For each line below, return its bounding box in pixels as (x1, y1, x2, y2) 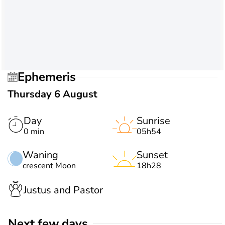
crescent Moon (23, 160, 76, 171)
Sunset (137, 148, 168, 162)
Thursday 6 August (8, 87, 97, 101)
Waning (23, 148, 58, 162)
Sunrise (137, 114, 170, 128)
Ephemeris (25, 68, 76, 85)
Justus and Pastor (24, 183, 103, 197)
